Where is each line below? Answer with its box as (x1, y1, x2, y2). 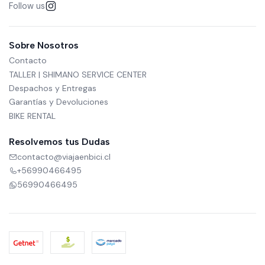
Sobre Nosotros (9, 40, 79, 51)
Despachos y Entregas (9, 82, 96, 93)
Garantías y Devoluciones (9, 96, 108, 108)
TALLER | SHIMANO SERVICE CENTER (9, 69, 147, 80)
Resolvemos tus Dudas (9, 135, 110, 147)
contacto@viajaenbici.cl (17, 151, 111, 163)
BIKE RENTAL (9, 110, 56, 121)
